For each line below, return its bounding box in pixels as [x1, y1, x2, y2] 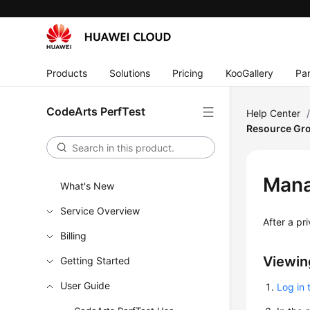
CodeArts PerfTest [46, 104, 146, 118]
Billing [60, 230, 87, 241]
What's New [60, 180, 115, 192]
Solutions [109, 66, 151, 79]
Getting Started [60, 255, 131, 266]
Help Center [246, 107, 301, 119]
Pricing [172, 66, 204, 79]
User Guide [60, 280, 111, 291]
